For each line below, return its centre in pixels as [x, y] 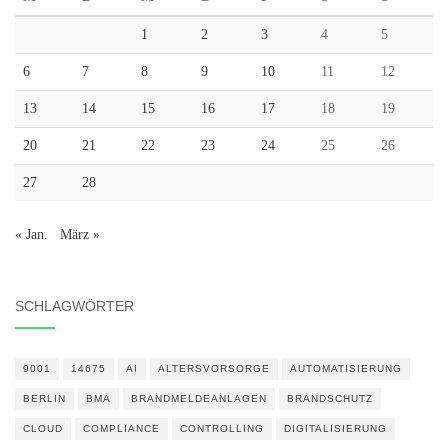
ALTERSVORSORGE [214, 368]
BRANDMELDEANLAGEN [199, 398]
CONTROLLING [222, 428]
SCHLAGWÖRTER [74, 306]
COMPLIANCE [121, 428]
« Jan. [31, 234]
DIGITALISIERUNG [335, 428]
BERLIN [44, 398]
